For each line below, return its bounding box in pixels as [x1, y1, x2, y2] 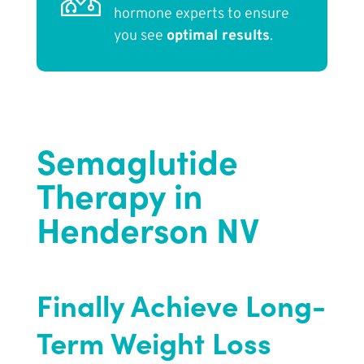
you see [113, 27, 167, 46]
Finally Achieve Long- [36, 284, 326, 325]
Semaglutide [36, 136, 238, 184]
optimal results [166, 27, 270, 46]
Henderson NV [36, 205, 259, 253]
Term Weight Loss [36, 322, 271, 362]
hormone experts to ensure [113, 5, 289, 24]
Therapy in [36, 171, 202, 219]
